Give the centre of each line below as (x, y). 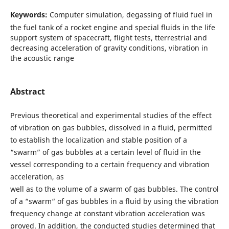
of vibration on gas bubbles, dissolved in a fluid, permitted (111, 128)
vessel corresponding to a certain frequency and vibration (110, 164)
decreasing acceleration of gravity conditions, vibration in (109, 48)
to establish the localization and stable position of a (98, 140)
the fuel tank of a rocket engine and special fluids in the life (112, 27)
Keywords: (30, 14)
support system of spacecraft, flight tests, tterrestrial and (108, 37)
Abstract (27, 91)
